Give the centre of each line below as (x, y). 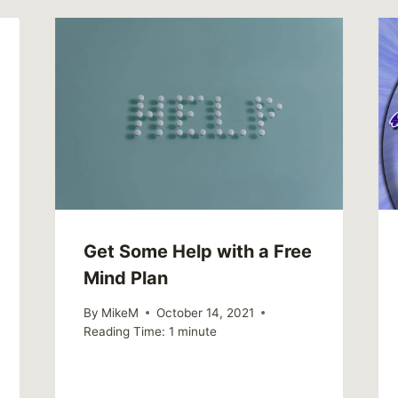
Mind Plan (125, 279)
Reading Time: (124, 331)
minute (197, 331)
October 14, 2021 (205, 312)
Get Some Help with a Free (197, 252)
